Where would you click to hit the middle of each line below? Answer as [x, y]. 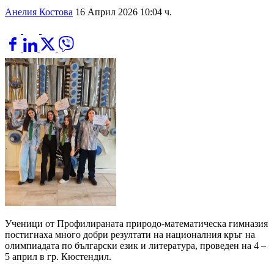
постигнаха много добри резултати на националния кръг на [130, 235]
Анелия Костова [39, 12]
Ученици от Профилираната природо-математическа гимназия [136, 224]
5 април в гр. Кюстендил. [58, 257]
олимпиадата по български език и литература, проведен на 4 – [135, 246]
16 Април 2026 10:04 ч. [124, 12]
